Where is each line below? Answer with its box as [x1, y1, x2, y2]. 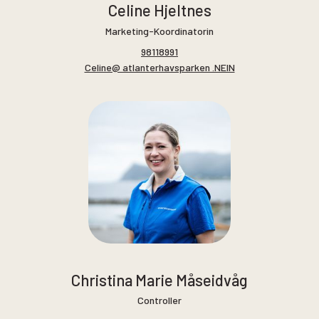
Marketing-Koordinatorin [105, 24, 214, 37]
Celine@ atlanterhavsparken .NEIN [84, 61, 235, 74]
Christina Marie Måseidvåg [71, 270, 248, 289]
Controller [137, 294, 182, 307]
